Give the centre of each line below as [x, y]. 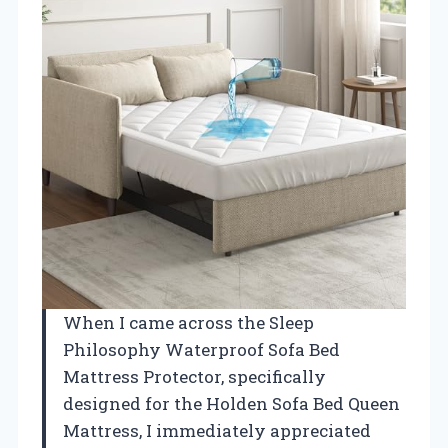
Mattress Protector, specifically [194, 377]
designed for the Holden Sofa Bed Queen [231, 404]
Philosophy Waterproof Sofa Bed [201, 350]
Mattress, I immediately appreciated [217, 431]
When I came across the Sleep [188, 323]
